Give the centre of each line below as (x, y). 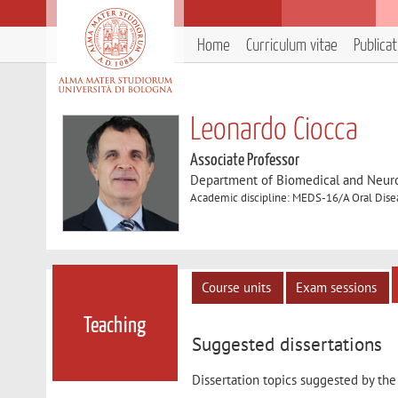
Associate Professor (245, 160)
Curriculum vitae (292, 46)
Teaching (115, 326)
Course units (237, 287)
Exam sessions (337, 287)
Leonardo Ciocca (275, 131)
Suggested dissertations (287, 344)
